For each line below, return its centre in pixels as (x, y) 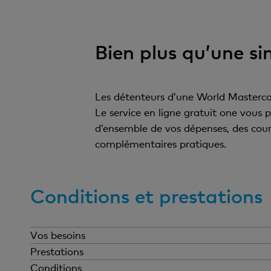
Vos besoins (58, 235)
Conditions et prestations (146, 196)
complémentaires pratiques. (160, 144)
